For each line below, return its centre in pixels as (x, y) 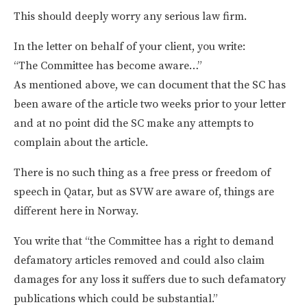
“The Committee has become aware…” (108, 65)
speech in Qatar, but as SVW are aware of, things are (144, 192)
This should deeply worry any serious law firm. (130, 16)
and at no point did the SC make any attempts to (134, 123)
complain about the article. (81, 142)
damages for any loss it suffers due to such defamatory (150, 279)
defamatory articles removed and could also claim (139, 260)
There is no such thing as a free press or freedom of (142, 172)
